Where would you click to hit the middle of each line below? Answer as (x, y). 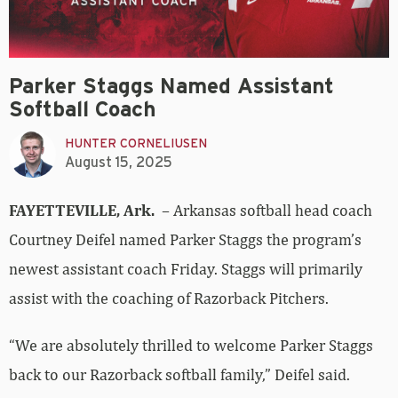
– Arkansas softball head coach (267, 210)
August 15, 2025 (119, 163)
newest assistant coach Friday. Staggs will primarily (186, 268)
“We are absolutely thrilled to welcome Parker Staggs (191, 345)
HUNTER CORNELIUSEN (136, 144)
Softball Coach (82, 110)
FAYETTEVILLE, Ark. (85, 210)
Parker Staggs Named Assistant (171, 87)
